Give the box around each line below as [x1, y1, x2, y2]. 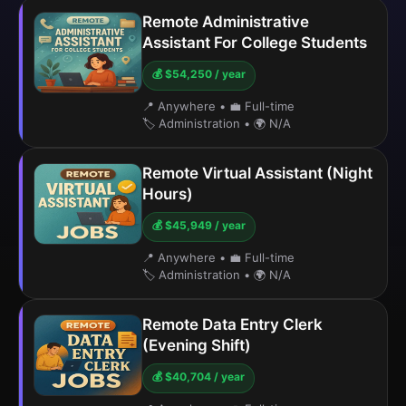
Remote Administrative [142, 13, 309, 31]
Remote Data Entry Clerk [142, 315, 323, 333]
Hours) [142, 185, 193, 203]
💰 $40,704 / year [152, 370, 245, 383]
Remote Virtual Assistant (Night [142, 164, 372, 182]
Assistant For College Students [142, 34, 367, 52]
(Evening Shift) [142, 336, 251, 354]
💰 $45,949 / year [152, 218, 246, 232]
